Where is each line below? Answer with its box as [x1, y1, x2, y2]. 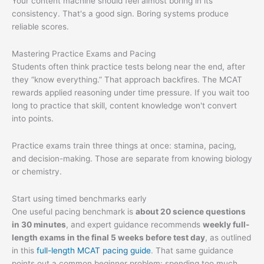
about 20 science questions [136, 206, 246, 216]
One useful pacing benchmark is [12, 206, 136, 216]
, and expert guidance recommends [66, 219, 203, 229]
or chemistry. [12, 166, 62, 176]
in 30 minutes [12, 219, 66, 229]
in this [12, 245, 37, 255]
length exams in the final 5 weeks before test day [12, 232, 205, 242]
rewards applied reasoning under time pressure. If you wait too [12, 87, 249, 97]
